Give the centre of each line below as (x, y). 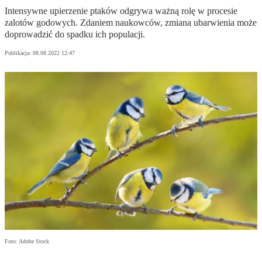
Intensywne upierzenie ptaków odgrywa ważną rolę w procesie (121, 11)
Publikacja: (19, 53)
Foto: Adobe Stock (27, 242)
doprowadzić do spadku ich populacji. (75, 35)
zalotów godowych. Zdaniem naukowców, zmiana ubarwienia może (131, 23)
